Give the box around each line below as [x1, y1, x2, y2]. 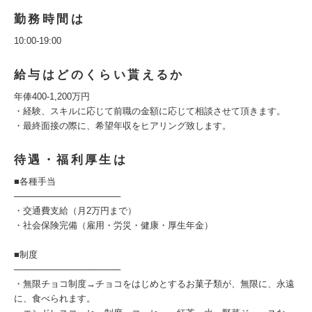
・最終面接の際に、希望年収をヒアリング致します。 [14, 120, 231, 131]
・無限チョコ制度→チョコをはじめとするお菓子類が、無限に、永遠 [14, 279, 295, 289]
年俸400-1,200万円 [14, 91, 90, 102]
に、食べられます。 [14, 293, 95, 304]
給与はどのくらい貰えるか [14, 68, 185, 81]
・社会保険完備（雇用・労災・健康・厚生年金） [14, 220, 213, 231]
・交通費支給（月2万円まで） [14, 205, 136, 216]
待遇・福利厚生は [14, 153, 128, 166]
